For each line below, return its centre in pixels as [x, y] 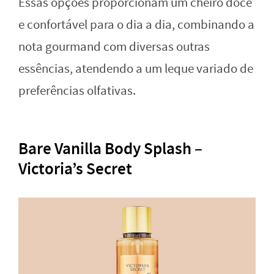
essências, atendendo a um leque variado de [136, 68]
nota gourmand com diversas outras [114, 46]
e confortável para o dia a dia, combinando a [136, 24]
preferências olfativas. [77, 91]
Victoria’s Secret [75, 168]
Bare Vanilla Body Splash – [110, 148]
